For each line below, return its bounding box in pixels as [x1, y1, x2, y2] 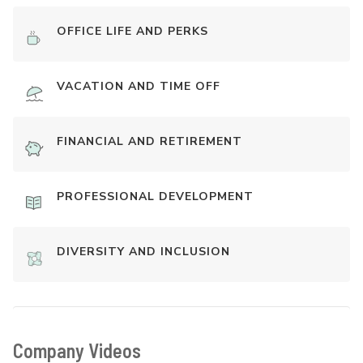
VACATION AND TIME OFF [57, 79, 220, 95]
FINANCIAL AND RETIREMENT [57, 134, 242, 150]
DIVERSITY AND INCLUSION [57, 244, 230, 260]
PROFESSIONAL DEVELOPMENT [57, 189, 254, 205]
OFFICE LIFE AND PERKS [57, 23, 208, 40]
